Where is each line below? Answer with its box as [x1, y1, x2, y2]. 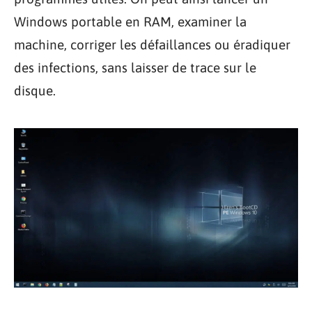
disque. [14, 82, 56, 98]
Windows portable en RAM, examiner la [14, 13, 247, 29]
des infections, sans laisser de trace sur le [14, 59, 256, 75]
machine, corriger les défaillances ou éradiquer [14, 36, 290, 52]
